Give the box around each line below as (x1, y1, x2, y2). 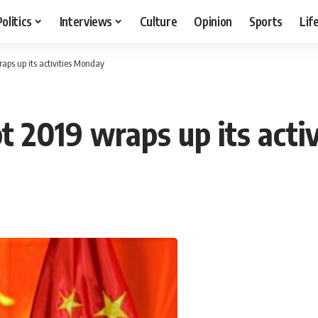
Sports (249, 13, 283, 29)
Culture (139, 13, 177, 29)
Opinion (194, 13, 233, 29)
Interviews (59, 13, 113, 29)
